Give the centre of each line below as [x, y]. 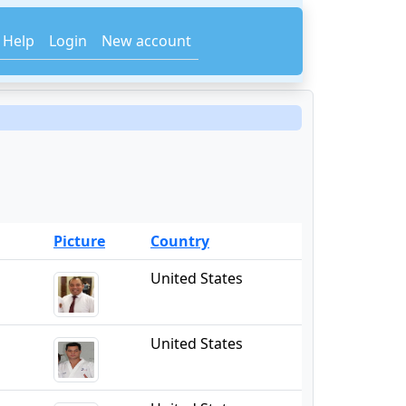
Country [180, 241]
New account [147, 41]
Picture [79, 241]
